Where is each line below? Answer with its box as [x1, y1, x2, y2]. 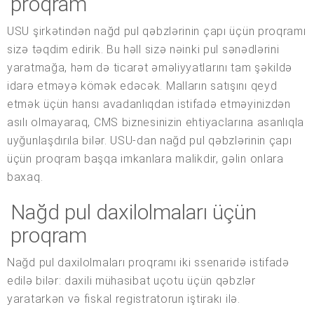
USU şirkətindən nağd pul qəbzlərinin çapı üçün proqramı [7, 25, 306, 39]
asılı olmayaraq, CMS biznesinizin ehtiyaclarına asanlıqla [7, 116, 304, 130]
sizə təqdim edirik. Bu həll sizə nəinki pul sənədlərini [7, 43, 280, 57]
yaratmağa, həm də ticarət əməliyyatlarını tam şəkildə [7, 61, 293, 75]
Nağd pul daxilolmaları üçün [11, 200, 257, 225]
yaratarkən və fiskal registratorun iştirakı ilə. [7, 292, 240, 306]
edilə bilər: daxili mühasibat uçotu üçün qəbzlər [7, 274, 256, 288]
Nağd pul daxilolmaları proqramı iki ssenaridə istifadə [7, 256, 289, 270]
